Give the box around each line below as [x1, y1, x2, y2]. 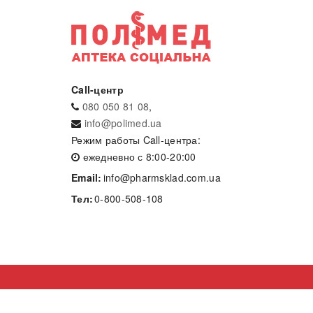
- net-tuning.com [155, 291, 235, 305]
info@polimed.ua [84, 115, 162, 130]
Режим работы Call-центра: [71, 132, 201, 147]
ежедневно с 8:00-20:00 [80, 149, 196, 163]
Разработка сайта [71, 291, 156, 305]
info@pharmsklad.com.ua [103, 170, 221, 184]
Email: [71, 170, 102, 184]
